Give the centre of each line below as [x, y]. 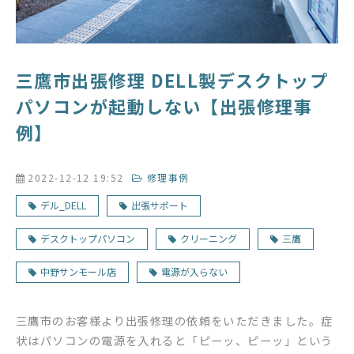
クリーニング [209, 238]
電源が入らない [194, 271]
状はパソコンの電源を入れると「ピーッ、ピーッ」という [175, 340]
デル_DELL [63, 205]
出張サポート [160, 205]
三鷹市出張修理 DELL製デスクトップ [172, 79]
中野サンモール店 [78, 271]
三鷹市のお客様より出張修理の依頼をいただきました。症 [175, 320]
